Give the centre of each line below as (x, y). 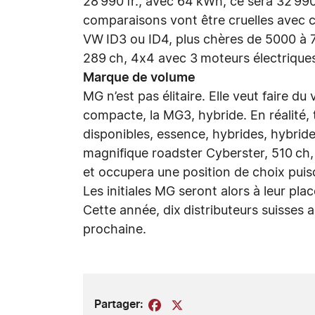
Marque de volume (139, 78)
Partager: (119, 304)
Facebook (189, 305)
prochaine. (115, 230)
